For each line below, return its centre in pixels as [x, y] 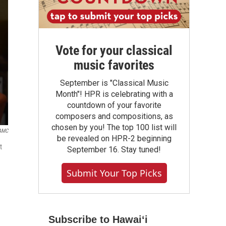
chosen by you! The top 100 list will [114, 127]
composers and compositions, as [114, 116]
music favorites [114, 65]
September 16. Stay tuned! [114, 150]
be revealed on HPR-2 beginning [114, 138]
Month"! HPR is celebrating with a [114, 94]
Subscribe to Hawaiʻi [98, 219]
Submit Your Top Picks [114, 173]
